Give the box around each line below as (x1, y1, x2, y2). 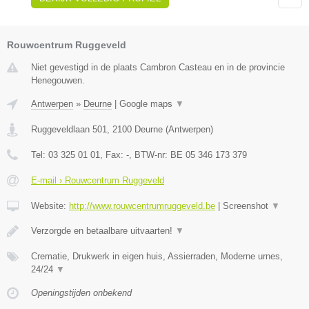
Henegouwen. (31, 75, 85, 86)
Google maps (119, 99, 175, 110)
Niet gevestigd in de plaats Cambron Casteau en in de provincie (31, 62, 285, 73)
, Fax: (100, 150, 126, 161)
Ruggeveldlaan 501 (31, 124, 107, 135)
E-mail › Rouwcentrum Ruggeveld (31, 175, 164, 186)
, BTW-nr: (129, 150, 170, 161)
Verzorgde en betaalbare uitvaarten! (31, 226, 175, 237)
